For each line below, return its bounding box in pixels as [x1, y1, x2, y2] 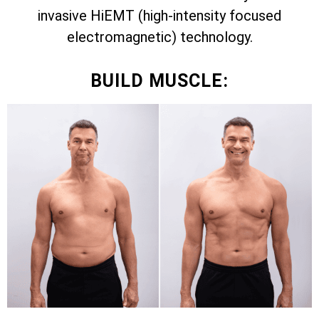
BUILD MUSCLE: [90, 70, 229, 92]
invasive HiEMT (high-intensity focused [38, 7, 281, 24]
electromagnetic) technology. [66, 28, 253, 46]
